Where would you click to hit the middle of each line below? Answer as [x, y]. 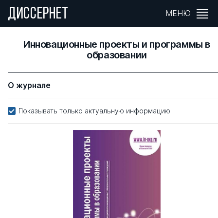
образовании [117, 55]
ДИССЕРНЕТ [38, 14]
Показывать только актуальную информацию [94, 111]
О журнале [29, 85]
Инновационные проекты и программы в [117, 44]
